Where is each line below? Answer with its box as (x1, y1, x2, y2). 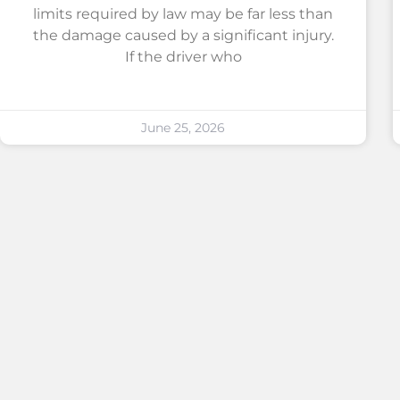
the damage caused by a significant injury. (32, 26, 334, 44)
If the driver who (124, 47, 242, 65)
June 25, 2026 (141, 119, 226, 136)
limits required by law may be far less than (33, 4, 334, 22)
